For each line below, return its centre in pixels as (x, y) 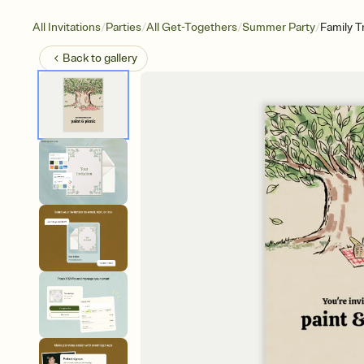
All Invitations (67, 27)
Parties (123, 27)
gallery (121, 58)
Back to (83, 58)
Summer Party (279, 27)
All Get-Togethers (192, 27)
